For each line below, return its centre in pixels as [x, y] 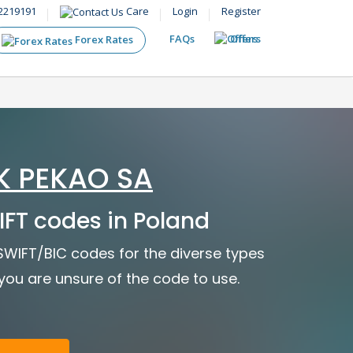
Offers [245, 39]
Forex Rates [103, 40]
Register [241, 11]
